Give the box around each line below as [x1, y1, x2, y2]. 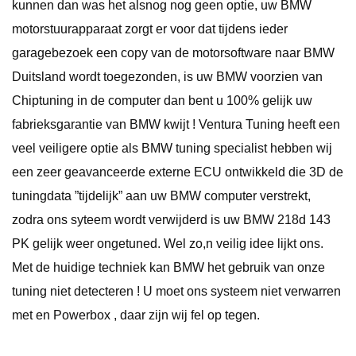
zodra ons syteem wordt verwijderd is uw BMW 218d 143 [12, 212, 331, 226]
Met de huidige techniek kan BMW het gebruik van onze [12, 260, 325, 274]
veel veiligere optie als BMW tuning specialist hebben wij [12, 141, 332, 155]
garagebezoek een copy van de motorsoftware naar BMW [12, 45, 335, 60]
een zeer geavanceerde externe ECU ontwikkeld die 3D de [12, 164, 343, 179]
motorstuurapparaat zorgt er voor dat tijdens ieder [12, 21, 288, 36]
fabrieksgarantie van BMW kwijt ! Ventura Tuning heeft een [12, 117, 340, 131]
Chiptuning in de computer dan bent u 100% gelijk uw [12, 93, 312, 107]
